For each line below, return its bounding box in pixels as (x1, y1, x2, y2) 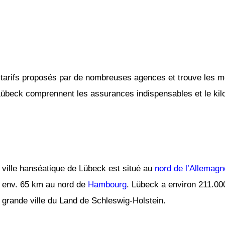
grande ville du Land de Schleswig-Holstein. (2, 195, 166, 205)
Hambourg (88, 179, 127, 189)
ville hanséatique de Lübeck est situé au (2, 163, 155, 173)
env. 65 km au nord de (2, 179, 88, 189)
